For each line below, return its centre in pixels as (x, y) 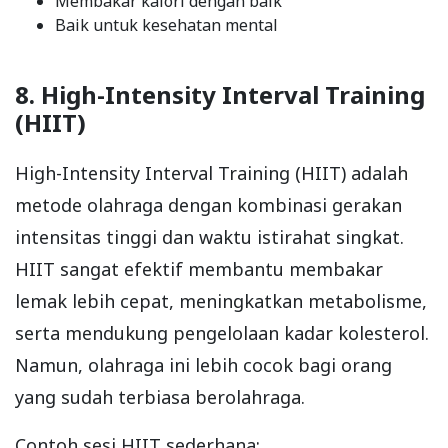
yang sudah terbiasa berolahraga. (160, 397)
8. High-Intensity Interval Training (220, 95)
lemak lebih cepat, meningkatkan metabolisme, (221, 301)
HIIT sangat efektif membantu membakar (199, 269)
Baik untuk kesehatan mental (166, 25)
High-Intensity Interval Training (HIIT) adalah (211, 173)
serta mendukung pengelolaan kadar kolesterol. (222, 333)
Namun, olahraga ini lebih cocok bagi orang (203, 365)
